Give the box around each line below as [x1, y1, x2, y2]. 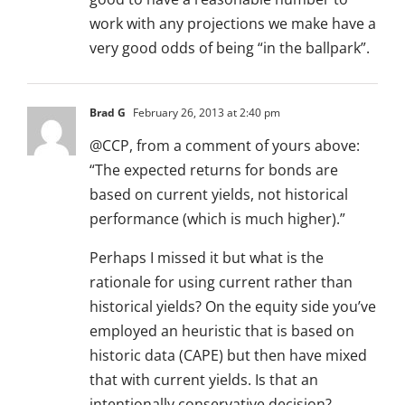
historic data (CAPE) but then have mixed [89, 345, 367, 366]
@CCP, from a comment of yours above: [89, 136, 360, 156]
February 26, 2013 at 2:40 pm [130, 105, 280, 121]
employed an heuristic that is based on [89, 321, 354, 342]
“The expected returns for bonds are [89, 160, 338, 181]
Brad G [89, 105, 126, 121]
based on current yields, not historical [89, 184, 348, 205]
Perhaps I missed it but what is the [89, 248, 324, 268]
